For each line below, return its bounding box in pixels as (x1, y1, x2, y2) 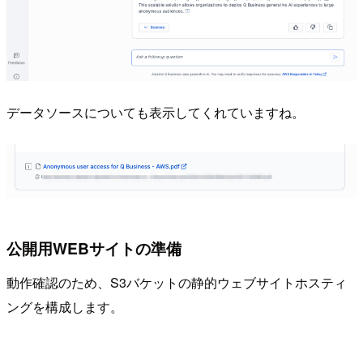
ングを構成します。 (6, 297, 123, 316)
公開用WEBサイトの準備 (6, 237, 181, 260)
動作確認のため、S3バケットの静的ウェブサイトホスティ (6, 272, 347, 292)
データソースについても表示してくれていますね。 (6, 102, 305, 122)
